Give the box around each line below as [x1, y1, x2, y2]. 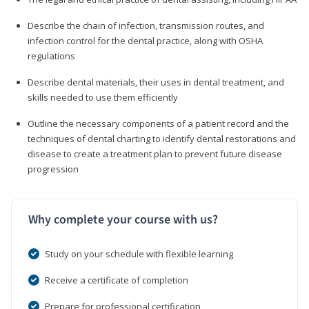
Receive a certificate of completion [45, 273, 188, 286]
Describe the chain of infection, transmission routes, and [28, 19, 264, 32]
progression [28, 162, 79, 175]
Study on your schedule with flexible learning [45, 247, 233, 260]
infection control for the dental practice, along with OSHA [28, 34, 263, 47]
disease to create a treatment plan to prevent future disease [28, 147, 282, 160]
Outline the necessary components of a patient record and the [28, 117, 289, 130]
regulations [28, 49, 75, 62]
